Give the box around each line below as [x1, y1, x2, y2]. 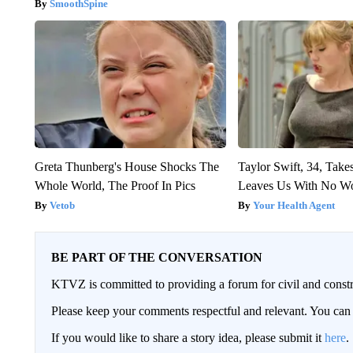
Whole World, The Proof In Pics [34, 178, 195, 192]
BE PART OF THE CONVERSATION [50, 250, 262, 264]
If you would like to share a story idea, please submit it [50, 330, 325, 344]
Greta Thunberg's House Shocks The [34, 159, 219, 173]
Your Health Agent [253, 199, 336, 211]
